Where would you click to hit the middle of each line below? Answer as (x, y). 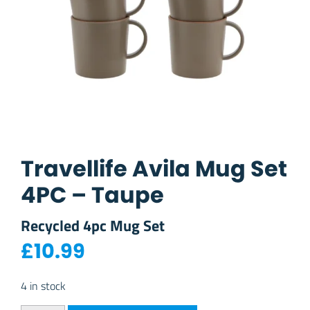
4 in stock (43, 285)
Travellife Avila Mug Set (154, 168)
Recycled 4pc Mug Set (93, 225)
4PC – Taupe (92, 194)
